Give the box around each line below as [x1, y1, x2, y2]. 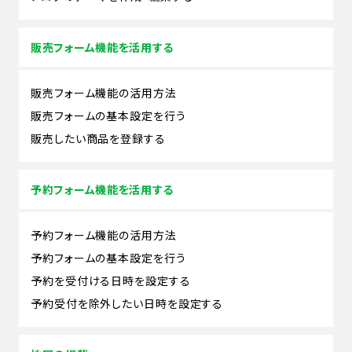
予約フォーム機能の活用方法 [31, 226, 177, 243]
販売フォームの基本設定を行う [31, 107, 186, 123]
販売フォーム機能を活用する [31, 38, 174, 55]
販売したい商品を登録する [31, 130, 166, 146]
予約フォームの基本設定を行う [31, 249, 186, 266]
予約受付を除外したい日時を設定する [31, 295, 224, 311]
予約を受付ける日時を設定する [31, 272, 191, 288]
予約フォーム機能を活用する [31, 181, 174, 197]
